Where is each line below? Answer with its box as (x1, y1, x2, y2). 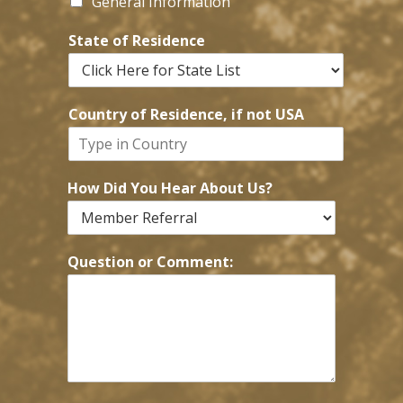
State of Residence (68, 30, 205, 50)
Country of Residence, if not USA (68, 103, 304, 124)
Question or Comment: (67, 251, 233, 272)
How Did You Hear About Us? (67, 177, 273, 198)
